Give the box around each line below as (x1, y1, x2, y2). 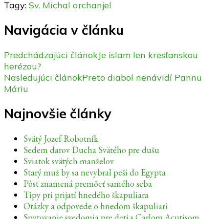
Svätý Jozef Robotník (23, 132, 98, 144)
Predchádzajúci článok (4, 49, 98, 61)
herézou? (4, 60, 41, 72)
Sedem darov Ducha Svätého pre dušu (23, 144, 159, 155)
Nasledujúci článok (4, 71, 82, 83)
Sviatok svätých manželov (23, 155, 114, 167)
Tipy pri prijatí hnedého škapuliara (23, 189, 149, 200)
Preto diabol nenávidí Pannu (82, 71, 202, 83)
